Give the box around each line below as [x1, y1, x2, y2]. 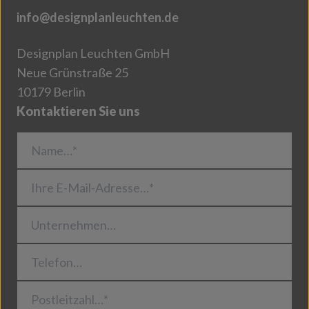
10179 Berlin [17, 83, 86, 99]
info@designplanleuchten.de [17, 9, 179, 25]
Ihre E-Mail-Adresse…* [16, 170, 139, 186]
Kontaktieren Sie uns [17, 103, 140, 119]
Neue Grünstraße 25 [17, 64, 128, 80]
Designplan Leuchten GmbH [17, 45, 170, 61]
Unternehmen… [16, 207, 101, 223]
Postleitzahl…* [16, 281, 93, 297]
